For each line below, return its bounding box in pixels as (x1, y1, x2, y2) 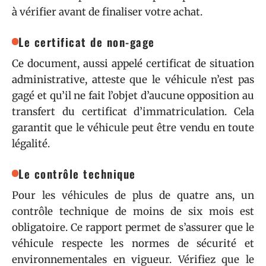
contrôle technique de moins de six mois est (12, 205, 254, 218)
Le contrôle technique (18, 165, 136, 182)
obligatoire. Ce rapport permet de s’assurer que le (12, 221, 254, 234)
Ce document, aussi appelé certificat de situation (12, 57, 254, 70)
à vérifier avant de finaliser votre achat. (12, 5, 202, 18)
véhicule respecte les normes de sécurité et (12, 237, 254, 250)
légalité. (12, 137, 50, 150)
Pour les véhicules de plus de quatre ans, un (12, 189, 254, 202)
